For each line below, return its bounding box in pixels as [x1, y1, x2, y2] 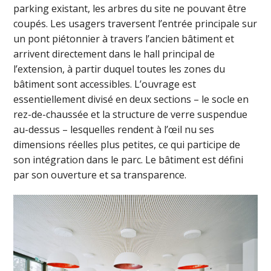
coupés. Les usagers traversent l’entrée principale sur [13, 16, 258, 30]
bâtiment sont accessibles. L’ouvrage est [13, 77, 197, 91]
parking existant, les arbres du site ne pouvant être [13, 1, 247, 15]
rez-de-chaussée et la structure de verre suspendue [13, 107, 248, 121]
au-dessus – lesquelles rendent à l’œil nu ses [13, 122, 215, 136]
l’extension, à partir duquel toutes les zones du [13, 62, 226, 76]
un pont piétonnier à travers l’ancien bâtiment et [13, 31, 235, 45]
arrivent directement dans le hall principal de [13, 47, 215, 60]
